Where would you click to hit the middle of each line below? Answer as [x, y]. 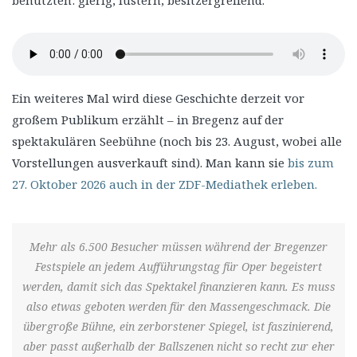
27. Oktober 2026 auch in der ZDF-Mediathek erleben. [165, 184]
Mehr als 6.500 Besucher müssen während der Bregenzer [178, 246]
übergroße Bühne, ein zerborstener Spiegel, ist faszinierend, [178, 326]
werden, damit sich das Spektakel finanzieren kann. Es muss [178, 286]
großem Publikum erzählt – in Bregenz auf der [148, 120]
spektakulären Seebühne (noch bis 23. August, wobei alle [177, 141]
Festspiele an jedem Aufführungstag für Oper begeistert [178, 266]
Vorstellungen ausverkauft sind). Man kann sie [150, 163]
